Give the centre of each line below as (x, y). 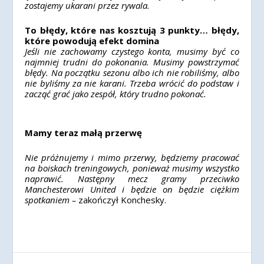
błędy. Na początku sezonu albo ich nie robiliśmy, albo (132, 72)
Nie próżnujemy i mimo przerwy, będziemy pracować (132, 157)
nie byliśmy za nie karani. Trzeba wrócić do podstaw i (132, 83)
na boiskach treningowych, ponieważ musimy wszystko (132, 168)
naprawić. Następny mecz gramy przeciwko (132, 179)
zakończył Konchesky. (123, 200)
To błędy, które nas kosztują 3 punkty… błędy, (132, 30)
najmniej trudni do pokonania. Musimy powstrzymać (132, 62)
